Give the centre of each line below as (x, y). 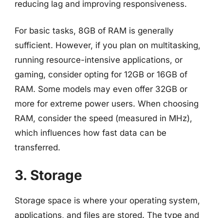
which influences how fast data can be (91, 133)
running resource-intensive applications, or (99, 60)
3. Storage (48, 175)
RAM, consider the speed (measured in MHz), (103, 118)
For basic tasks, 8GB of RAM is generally (94, 31)
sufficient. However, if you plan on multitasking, (108, 45)
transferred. (37, 147)
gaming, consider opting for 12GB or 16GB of (101, 74)
